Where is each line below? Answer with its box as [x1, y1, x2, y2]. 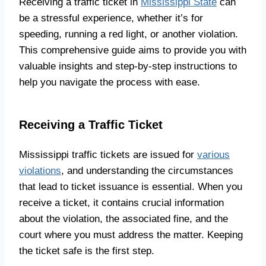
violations [19, 165, 61, 176]
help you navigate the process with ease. [19, 77, 200, 88]
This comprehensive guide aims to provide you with [19, 45, 246, 56]
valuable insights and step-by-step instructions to [19, 61, 237, 72]
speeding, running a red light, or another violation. [19, 28, 238, 40]
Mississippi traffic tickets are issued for [19, 149, 197, 160]
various [197, 149, 230, 160]
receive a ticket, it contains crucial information [19, 197, 224, 208]
